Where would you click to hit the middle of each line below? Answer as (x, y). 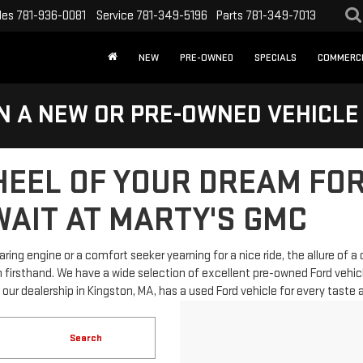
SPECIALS (275, 58)
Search (86, 338)
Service (115, 15)
